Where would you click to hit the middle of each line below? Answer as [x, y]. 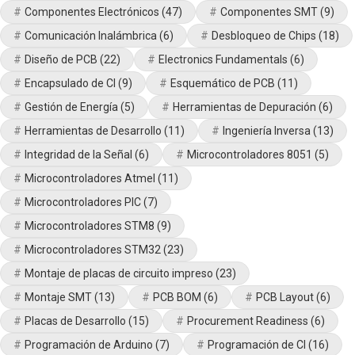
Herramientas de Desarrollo [93, 130]
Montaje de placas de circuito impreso [119, 273]
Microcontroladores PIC [83, 202]
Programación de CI [257, 344]
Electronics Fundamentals [223, 59]
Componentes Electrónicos [92, 11]
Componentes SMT [269, 11]
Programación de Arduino [89, 344]
